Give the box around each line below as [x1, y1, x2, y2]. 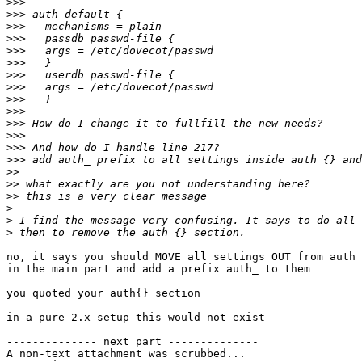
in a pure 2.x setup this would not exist [6, 311, 265, 324]
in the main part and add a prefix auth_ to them [6, 263, 310, 276]
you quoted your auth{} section [6, 287, 200, 300]
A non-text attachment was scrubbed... [6, 347, 246, 360]
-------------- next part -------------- [6, 335, 259, 348]
